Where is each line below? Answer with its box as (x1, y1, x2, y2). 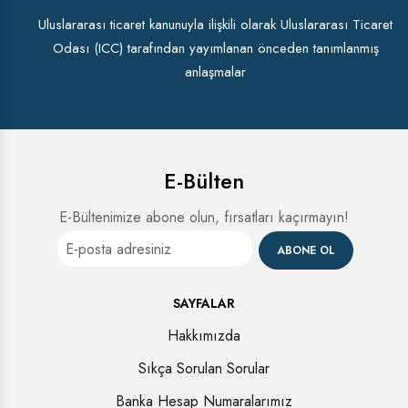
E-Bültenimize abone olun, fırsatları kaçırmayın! (59, 207, 349, 228)
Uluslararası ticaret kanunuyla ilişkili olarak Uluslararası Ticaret (38, 15, 393, 35)
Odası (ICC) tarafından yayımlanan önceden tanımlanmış (52, 38, 379, 58)
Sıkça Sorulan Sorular (138, 357, 270, 379)
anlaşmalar (185, 62, 246, 82)
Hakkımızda (168, 324, 240, 346)
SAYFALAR (173, 293, 235, 312)
